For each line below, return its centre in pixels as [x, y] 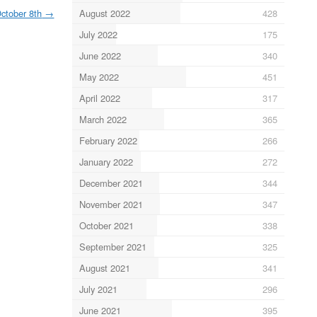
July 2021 [98, 289]
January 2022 [106, 161]
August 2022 [104, 13]
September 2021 [113, 246]
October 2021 [106, 225]
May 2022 [99, 76]
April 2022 [99, 98]
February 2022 [108, 140]
